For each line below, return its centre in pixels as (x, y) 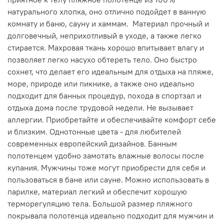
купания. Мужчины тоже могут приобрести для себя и (106, 167)
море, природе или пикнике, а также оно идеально (101, 83)
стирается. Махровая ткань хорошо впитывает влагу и (106, 47)
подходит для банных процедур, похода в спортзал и (104, 95)
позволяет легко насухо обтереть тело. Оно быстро (102, 59)
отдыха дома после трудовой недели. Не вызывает (100, 107)
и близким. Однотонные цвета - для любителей (94, 131)
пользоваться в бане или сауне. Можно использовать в (108, 179)
